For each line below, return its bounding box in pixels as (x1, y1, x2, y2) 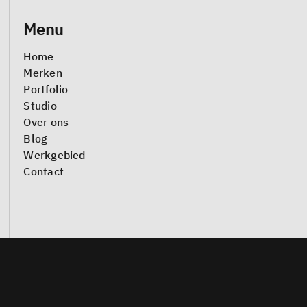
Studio (23, 99, 57, 113)
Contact (23, 164, 64, 179)
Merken (23, 66, 62, 80)
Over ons (23, 115, 69, 130)
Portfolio (23, 82, 69, 97)
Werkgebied (23, 148, 86, 162)
